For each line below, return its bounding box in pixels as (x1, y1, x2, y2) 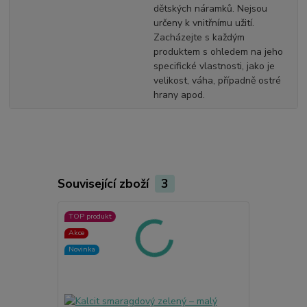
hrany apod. (153, 88, 205, 101)
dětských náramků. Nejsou (153, 1, 267, 15)
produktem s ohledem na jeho (153, 45, 283, 58)
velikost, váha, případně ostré (153, 73, 281, 87)
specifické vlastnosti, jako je (153, 59, 275, 73)
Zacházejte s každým (153, 30, 245, 44)
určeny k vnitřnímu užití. (153, 16, 254, 29)
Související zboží (57, 175, 152, 192)
